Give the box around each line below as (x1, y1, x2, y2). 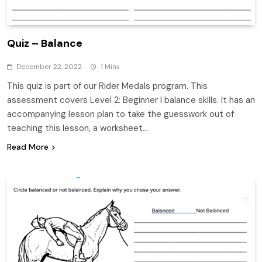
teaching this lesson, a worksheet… (7, 122, 148, 134)
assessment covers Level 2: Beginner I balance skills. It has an (7, 94, 255, 106)
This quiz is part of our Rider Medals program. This (7, 80, 208, 92)
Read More (7, 141, 49, 152)
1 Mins (101, 61, 120, 71)
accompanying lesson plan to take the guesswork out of (7, 108, 234, 120)
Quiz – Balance (7, 36, 82, 50)
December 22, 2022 (16, 61, 82, 71)
